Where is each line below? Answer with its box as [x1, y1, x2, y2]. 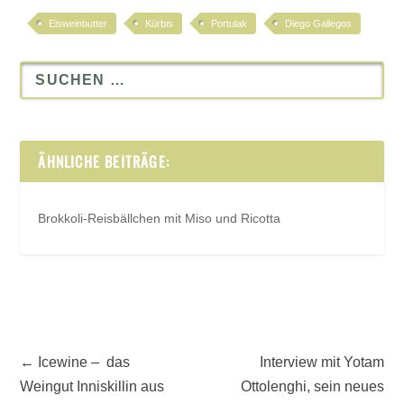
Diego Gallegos [285, 17, 353, 29]
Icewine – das [38, 354, 131, 371]
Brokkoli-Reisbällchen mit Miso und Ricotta [38, 211, 281, 226]
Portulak [211, 17, 248, 29]
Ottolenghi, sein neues [240, 379, 384, 395]
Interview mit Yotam [259, 354, 384, 371]
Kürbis [145, 17, 174, 29]
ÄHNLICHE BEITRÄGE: [38, 151, 170, 173]
